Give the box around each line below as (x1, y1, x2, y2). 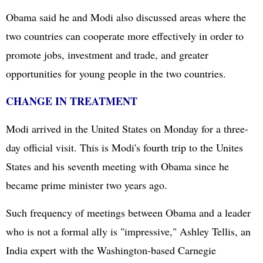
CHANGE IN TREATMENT (6, 93, 137, 109)
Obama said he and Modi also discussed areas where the (6, 10, 246, 24)
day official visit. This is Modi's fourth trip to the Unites (6, 140, 243, 154)
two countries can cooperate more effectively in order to (6, 29, 244, 43)
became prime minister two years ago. (6, 178, 167, 192)
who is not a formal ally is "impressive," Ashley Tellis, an (6, 224, 251, 238)
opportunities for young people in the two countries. (6, 66, 226, 80)
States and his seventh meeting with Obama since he (6, 159, 229, 173)
